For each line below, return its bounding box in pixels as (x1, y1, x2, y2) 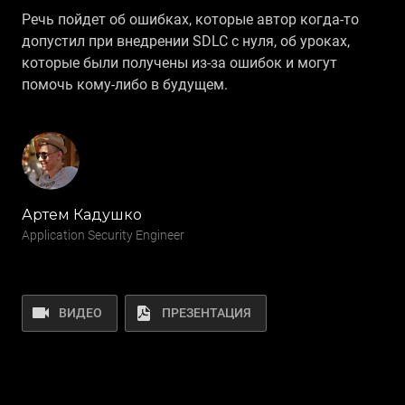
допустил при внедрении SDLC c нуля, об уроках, (22, 33, 350, 50)
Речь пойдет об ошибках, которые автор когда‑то (22, 11, 359, 28)
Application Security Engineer (22, 228, 184, 242)
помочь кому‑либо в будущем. (22, 76, 228, 93)
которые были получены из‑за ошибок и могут (22, 54, 337, 71)
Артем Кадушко (22, 206, 142, 223)
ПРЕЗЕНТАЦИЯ (162, 306, 251, 320)
